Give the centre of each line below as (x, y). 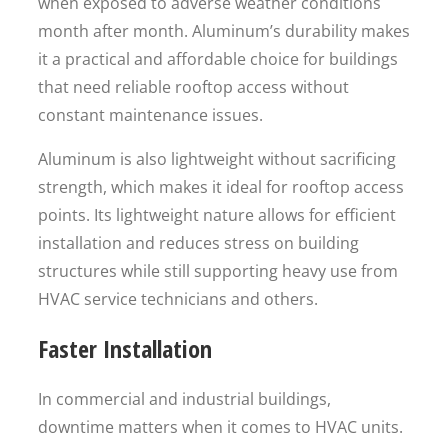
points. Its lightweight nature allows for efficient (217, 215)
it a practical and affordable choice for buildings (218, 59)
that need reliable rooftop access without (193, 87)
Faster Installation (125, 348)
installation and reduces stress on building (198, 243)
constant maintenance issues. (150, 115)
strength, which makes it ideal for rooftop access (221, 187)
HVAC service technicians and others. (178, 299)
